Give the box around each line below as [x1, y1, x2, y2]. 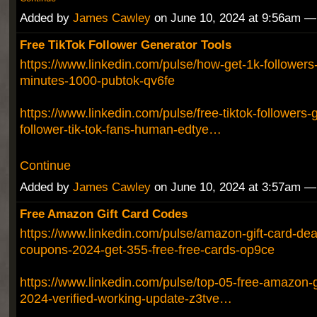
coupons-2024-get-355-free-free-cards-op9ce [19, 242, 275, 258]
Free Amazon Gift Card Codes [19, 207, 188, 221]
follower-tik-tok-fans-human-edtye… [19, 122, 221, 137]
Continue [19, 158, 71, 173]
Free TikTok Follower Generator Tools [19, 38, 231, 52]
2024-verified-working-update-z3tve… [19, 291, 232, 306]
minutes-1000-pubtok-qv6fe [19, 73, 175, 88]
